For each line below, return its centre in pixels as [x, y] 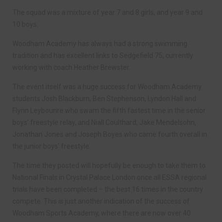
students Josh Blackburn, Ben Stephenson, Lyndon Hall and [104, 99]
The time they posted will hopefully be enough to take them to [109, 166]
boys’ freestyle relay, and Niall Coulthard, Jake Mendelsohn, [104, 122]
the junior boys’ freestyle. [52, 146]
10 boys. [25, 24]
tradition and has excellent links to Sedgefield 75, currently [103, 55]
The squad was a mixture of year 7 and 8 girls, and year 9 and [108, 12]
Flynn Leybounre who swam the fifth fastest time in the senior [109, 111]
